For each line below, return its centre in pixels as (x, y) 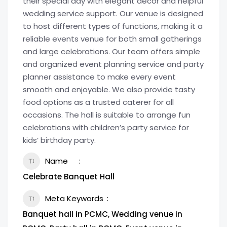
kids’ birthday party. (59, 140)
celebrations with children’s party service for (106, 127)
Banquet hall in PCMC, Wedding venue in (103, 214)
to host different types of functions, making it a (113, 26)
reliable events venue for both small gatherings (112, 39)
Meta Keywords (74, 198)
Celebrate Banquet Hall (69, 177)
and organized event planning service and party (113, 64)
